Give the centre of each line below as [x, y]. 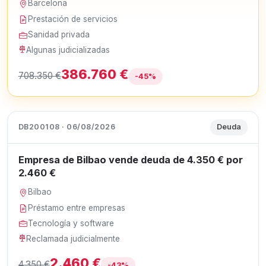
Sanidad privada [59, 34]
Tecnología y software [71, 223]
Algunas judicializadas [68, 50]
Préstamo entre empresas [77, 208]
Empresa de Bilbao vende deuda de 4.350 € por [130, 159]
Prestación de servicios [73, 19]
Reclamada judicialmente [73, 239]
